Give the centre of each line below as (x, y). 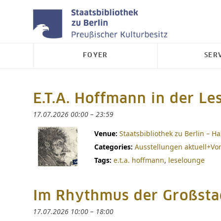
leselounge (186, 160)
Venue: (106, 133)
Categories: (113, 147)
